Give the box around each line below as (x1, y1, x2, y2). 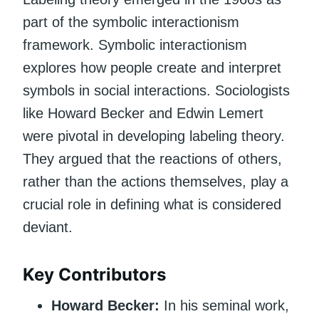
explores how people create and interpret (23, 59, 281, 75)
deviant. (23, 219, 73, 235)
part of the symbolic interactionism (23, 14, 239, 30)
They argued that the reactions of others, (23, 150, 282, 167)
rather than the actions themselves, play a (23, 173, 288, 189)
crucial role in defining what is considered (23, 196, 281, 212)
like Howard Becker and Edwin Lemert (23, 105, 263, 121)
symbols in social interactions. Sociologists (23, 82, 290, 98)
